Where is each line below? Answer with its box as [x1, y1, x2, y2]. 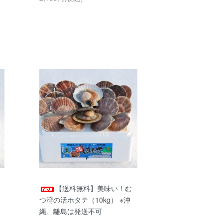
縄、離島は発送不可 [39, 206, 102, 216]
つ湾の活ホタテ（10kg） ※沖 [39, 194, 130, 205]
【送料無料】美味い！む [55, 183, 132, 193]
